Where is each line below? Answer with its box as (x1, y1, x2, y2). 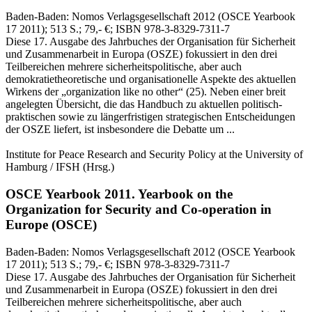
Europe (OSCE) (6, 217, 97, 233)
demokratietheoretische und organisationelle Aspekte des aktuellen (6, 73, 296, 86)
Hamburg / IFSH (6, 161, 80, 173)
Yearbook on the (135, 187, 233, 202)
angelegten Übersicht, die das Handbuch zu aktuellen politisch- (6, 98, 282, 111)
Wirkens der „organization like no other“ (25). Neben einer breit (6, 86, 286, 98)
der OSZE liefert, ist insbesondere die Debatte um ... (6, 123, 235, 136)
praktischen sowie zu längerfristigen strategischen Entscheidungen (6, 111, 295, 123)
